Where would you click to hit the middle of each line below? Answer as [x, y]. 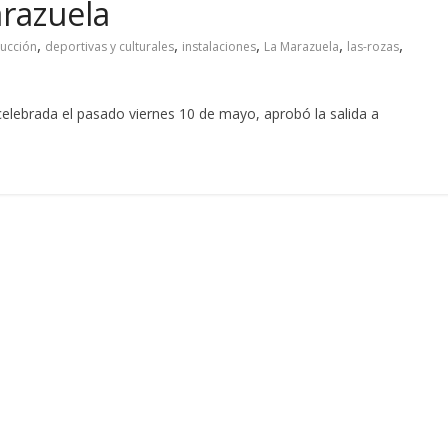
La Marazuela [301, 46]
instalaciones [219, 46]
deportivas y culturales [109, 46]
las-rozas [373, 46]
